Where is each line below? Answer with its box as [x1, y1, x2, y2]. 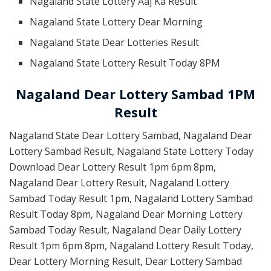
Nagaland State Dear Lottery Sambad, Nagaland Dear [9, 129, 252, 143]
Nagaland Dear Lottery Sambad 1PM [16, 85, 255, 103]
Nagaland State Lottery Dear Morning [30, 15, 203, 28]
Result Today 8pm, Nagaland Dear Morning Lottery [9, 207, 243, 221]
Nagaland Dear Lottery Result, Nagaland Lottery [9, 176, 229, 190]
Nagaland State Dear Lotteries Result [30, 35, 200, 49]
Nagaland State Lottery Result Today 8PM [30, 56, 221, 70]
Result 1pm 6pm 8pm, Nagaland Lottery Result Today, [9, 239, 253, 253]
